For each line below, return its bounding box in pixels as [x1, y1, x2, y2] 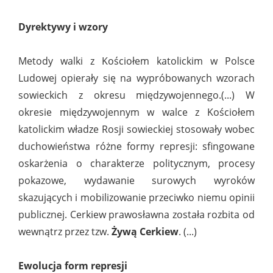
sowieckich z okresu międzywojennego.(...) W [18, 88, 255, 102]
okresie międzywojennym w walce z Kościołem [18, 105, 255, 119]
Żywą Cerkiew [109, 225, 179, 239]
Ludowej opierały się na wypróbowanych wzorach [18, 71, 255, 85]
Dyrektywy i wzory [18, 20, 108, 34]
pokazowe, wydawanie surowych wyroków [18, 174, 255, 188]
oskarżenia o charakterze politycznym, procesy [18, 157, 255, 171]
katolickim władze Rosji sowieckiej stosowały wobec [18, 122, 255, 136]
